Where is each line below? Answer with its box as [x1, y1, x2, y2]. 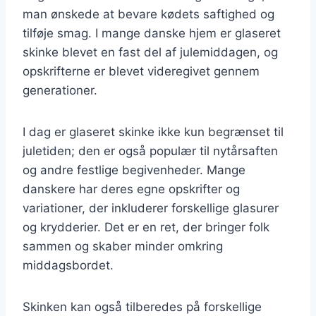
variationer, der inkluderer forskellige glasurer [23, 200, 279, 215]
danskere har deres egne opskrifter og [23, 181, 240, 196]
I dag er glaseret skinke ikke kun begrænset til [23, 124, 284, 139]
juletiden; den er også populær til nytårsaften [23, 143, 278, 158]
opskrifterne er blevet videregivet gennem [23, 63, 260, 78]
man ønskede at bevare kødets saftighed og [23, 6, 274, 21]
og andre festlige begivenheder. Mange [23, 162, 245, 177]
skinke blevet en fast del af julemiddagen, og [23, 44, 278, 59]
